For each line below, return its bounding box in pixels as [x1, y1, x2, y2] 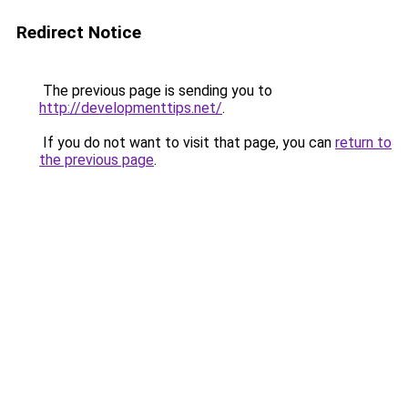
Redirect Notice [16, 22, 141, 43]
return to [335, 134, 392, 151]
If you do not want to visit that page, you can [39, 134, 335, 151]
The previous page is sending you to [39, 82, 272, 99]
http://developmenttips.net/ [39, 99, 222, 117]
